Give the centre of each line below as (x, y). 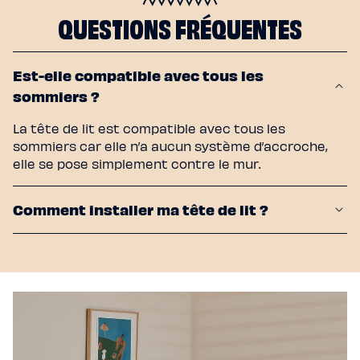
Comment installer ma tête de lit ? (141, 209)
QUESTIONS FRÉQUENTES (180, 25)
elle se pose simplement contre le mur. (137, 163)
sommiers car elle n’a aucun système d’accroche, (170, 145)
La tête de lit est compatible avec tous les (149, 128)
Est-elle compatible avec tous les (138, 75)
